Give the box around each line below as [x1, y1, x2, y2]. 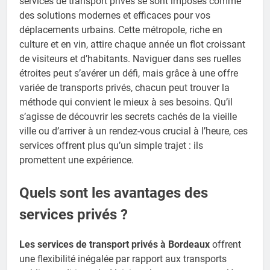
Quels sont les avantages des [19, 184, 208, 202]
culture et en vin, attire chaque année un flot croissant [19, 39, 245, 51]
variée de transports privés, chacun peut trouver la [19, 82, 230, 94]
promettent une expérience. [19, 154, 134, 166]
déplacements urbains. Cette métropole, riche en [19, 24, 222, 36]
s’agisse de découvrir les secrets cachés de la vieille [19, 111, 237, 123]
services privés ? [19, 206, 128, 224]
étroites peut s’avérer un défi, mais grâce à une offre [19, 67, 238, 80]
